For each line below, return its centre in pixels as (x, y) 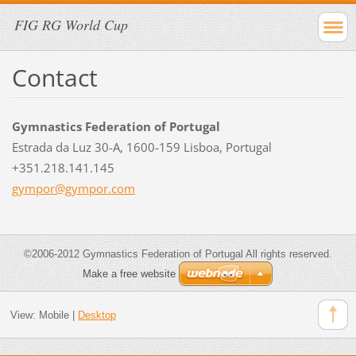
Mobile (54, 315)
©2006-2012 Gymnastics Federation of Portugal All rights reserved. (178, 253)
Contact (54, 77)
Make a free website (129, 273)
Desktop (97, 315)
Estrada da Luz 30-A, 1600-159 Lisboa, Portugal (141, 147)
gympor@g (41, 188)
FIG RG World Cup (71, 25)
